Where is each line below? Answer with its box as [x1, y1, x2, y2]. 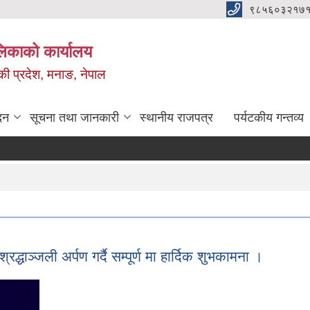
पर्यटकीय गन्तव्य [234, 111, 304, 125]
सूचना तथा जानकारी [30, 111, 119, 125]
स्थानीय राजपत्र [140, 111, 213, 125]
